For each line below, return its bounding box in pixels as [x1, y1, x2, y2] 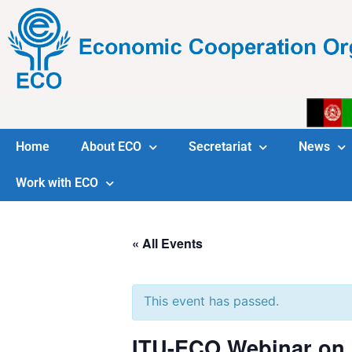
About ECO [81, 139, 141, 155]
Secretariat [189, 139, 251, 155]
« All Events [132, 234, 203, 253]
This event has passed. [144, 293, 279, 310]
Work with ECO [16, 175, 98, 191]
